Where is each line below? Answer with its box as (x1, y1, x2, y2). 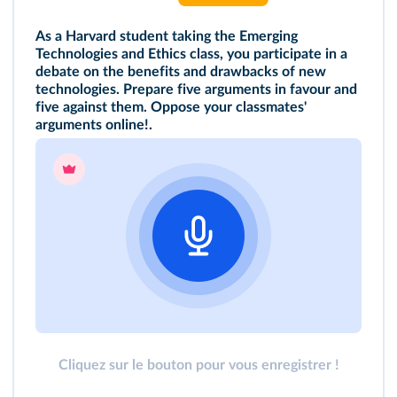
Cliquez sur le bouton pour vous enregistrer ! (58, 358, 339, 372)
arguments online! (35, 118, 149, 132)
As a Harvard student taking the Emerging (35, 29, 298, 43)
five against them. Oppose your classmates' (35, 100, 307, 114)
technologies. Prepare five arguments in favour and (35, 82, 357, 97)
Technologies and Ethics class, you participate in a (35, 47, 347, 61)
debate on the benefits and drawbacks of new (35, 65, 326, 79)
